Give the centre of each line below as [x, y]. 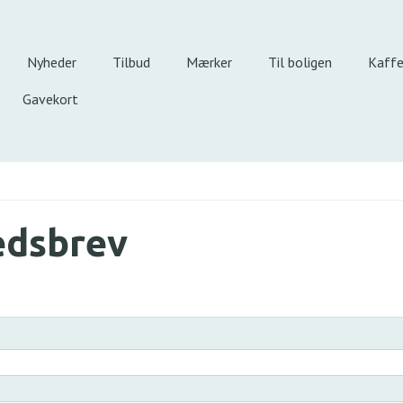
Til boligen [300, 62]
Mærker [209, 62]
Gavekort [50, 99]
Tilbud [131, 62]
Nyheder [52, 62]
